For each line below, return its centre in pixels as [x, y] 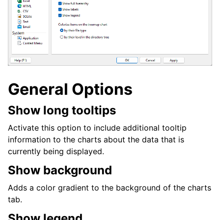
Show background [60, 170]
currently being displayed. [56, 151]
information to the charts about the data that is [96, 140]
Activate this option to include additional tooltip [97, 128]
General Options [70, 89]
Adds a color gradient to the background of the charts [110, 188]
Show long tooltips [62, 110]
